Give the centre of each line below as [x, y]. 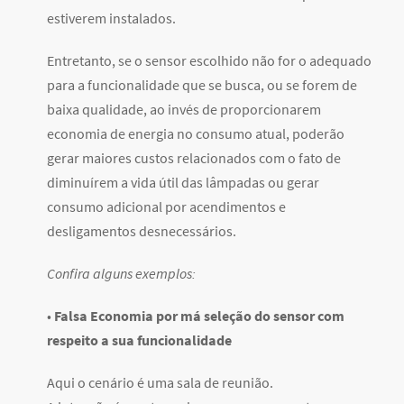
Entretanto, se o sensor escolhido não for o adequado [209, 61]
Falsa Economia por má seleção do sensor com [199, 316]
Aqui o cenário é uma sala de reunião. [160, 383]
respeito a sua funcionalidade [139, 340]
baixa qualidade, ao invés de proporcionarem [184, 110]
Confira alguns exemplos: [121, 274]
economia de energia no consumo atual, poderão [196, 134]
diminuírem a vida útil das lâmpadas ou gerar [183, 183]
